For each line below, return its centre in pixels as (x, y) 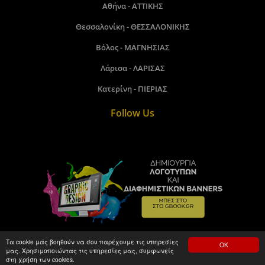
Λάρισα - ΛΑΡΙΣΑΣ (132, 68)
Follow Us (132, 113)
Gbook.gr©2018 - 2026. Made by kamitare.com (132, 258)
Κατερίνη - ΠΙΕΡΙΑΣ (132, 89)
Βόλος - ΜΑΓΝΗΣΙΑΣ (132, 48)
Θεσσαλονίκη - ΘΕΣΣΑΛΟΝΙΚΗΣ (132, 27)
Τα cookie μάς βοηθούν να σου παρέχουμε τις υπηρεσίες (92, 242)
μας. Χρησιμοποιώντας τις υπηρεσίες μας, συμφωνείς (90, 251)
